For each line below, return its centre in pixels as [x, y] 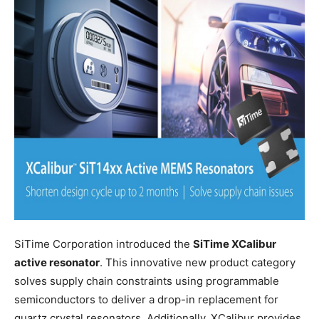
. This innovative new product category [198, 262]
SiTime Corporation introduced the [104, 244]
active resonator [57, 262]
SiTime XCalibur [235, 244]
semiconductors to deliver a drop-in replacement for [146, 299]
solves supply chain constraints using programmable [147, 281]
